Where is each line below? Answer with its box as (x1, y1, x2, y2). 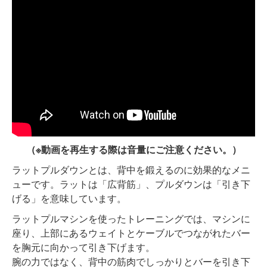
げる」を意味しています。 (12, 191, 126, 205)
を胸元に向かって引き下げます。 (12, 240, 155, 254)
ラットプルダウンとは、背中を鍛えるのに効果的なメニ (12, 162, 250, 176)
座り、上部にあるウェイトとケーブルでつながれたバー (12, 225, 250, 240)
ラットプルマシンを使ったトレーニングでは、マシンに (12, 211, 250, 225)
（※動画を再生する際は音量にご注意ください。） (26, 142, 241, 156)
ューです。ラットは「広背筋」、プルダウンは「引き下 (12, 176, 250, 191)
